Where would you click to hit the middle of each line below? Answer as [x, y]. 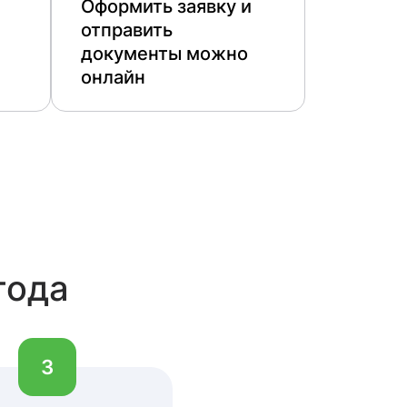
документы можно [164, 54]
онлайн [113, 77]
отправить [127, 30]
